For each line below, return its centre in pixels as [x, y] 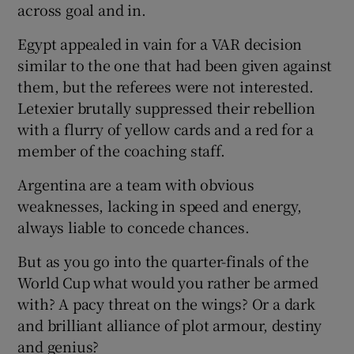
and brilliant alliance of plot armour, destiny [170, 325]
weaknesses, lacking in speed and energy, [160, 206]
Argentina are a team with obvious [136, 185]
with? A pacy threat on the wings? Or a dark [166, 304]
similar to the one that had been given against [175, 65]
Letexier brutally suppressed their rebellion [166, 108]
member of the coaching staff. [121, 151]
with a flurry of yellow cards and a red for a [166, 129]
